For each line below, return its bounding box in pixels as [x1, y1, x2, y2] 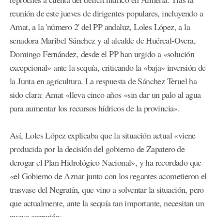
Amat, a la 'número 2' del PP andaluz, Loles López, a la [10, 21, 190, 33]
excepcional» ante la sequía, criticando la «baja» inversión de [10, 62, 206, 74]
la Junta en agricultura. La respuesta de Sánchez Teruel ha [10, 75, 197, 87]
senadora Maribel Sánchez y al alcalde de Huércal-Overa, [10, 34, 196, 46]
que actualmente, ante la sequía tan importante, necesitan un [10, 197, 204, 209]
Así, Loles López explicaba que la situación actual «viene [10, 129, 196, 141]
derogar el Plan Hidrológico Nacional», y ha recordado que [10, 156, 201, 169]
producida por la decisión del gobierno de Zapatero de [10, 143, 185, 155]
